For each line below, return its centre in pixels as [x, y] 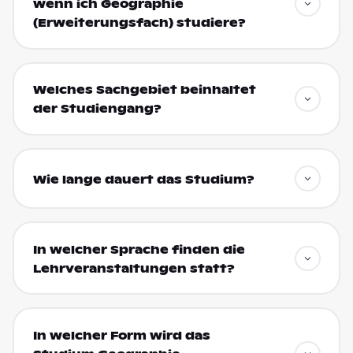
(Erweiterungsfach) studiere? [139, 23]
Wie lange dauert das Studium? [143, 179]
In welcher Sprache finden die [139, 249]
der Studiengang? [97, 109]
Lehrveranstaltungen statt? [134, 268]
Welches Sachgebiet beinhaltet [144, 90]
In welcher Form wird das [121, 335]
